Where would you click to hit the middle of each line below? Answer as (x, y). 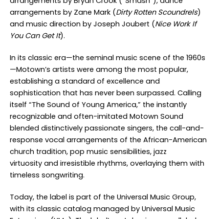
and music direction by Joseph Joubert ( (82, 24)
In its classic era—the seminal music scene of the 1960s (108, 58)
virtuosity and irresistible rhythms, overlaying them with (107, 163)
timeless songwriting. (47, 175)
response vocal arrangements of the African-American (108, 140)
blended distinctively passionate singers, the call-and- (107, 128)
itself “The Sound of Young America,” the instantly (98, 105)
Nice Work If (176, 24)
